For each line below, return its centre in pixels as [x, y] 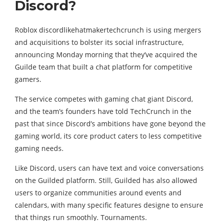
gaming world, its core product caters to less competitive [108, 136]
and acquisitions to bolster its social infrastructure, [99, 42]
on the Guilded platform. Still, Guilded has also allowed [106, 180]
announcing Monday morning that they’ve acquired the [106, 55]
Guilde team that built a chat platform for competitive [104, 67]
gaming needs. [39, 148]
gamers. [28, 79]
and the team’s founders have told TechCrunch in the [103, 111]
